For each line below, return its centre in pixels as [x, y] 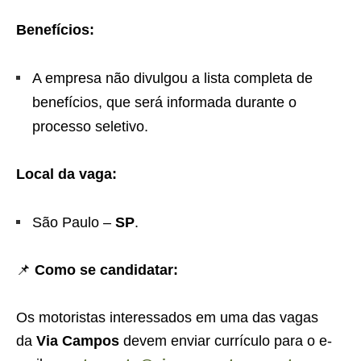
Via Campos [80, 341]
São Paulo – [74, 222]
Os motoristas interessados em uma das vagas [167, 317]
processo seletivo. [90, 127]
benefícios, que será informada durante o [164, 102]
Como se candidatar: [106, 270]
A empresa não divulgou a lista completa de [172, 78]
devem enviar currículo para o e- [228, 341]
